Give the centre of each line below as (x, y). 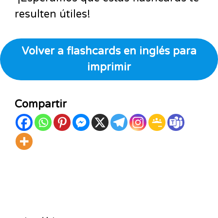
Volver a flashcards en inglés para (109, 51)
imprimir (109, 67)
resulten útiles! (53, 14)
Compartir (41, 104)
